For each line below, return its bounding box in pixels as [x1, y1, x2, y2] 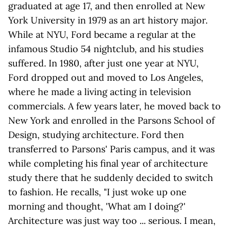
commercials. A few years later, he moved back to [8, 100, 221, 112]
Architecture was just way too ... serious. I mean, [8, 215, 216, 226]
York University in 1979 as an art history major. [8, 14, 208, 26]
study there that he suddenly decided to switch [8, 172, 213, 184]
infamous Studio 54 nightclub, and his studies [8, 43, 203, 55]
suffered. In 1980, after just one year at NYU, [8, 57, 199, 69]
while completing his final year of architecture [8, 157, 208, 169]
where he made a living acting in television [8, 86, 191, 98]
